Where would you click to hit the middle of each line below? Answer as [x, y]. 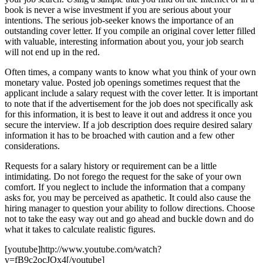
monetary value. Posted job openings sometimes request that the [122, 82]
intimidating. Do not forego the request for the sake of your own [123, 176]
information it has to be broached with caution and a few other [119, 135]
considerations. [32, 146]
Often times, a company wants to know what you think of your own [130, 72]
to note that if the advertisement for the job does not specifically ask [129, 103]
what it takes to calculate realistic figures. [80, 229]
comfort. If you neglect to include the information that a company [125, 187]
